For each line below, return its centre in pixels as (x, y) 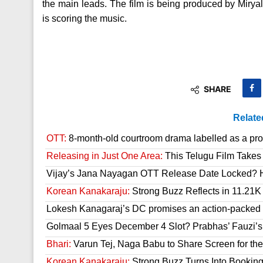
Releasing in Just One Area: (104, 156)
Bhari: (59, 244)
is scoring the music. (85, 18)
